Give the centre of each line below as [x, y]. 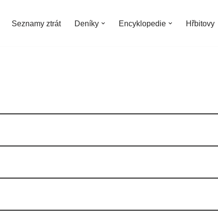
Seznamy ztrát [36, 23]
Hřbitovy [200, 23]
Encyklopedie [142, 23]
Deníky [87, 23]
